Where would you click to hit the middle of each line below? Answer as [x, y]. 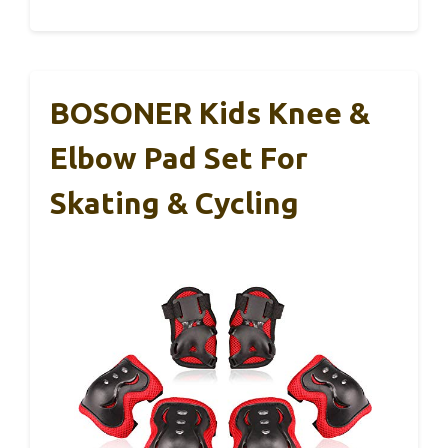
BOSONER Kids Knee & [210, 113]
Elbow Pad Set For [179, 158]
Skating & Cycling [174, 203]
